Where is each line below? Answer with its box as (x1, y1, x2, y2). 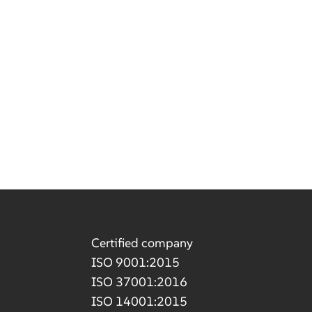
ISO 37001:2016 (91, 274, 187, 290)
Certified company (91, 235, 193, 251)
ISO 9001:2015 (91, 254, 180, 271)
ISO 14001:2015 (91, 293, 187, 310)
